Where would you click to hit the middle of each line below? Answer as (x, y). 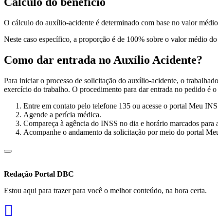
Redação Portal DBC (39, 174)
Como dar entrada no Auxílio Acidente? (103, 60)
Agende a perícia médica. (62, 115)
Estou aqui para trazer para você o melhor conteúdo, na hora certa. (105, 191)
